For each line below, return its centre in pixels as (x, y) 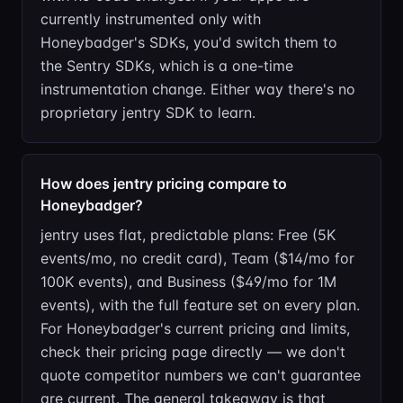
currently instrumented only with (151, 19)
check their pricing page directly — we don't (193, 352)
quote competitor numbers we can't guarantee (201, 375)
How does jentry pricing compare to (164, 184)
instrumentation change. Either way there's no (198, 89)
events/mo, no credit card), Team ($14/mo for (197, 258)
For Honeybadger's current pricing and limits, (195, 328)
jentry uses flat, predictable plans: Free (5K (188, 235)
